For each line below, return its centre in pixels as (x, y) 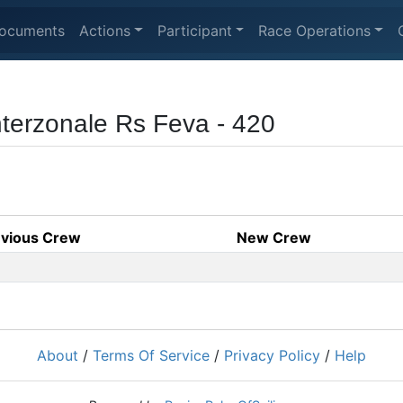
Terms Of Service (151, 355)
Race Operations (315, 30)
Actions (105, 30)
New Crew (274, 237)
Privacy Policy (272, 355)
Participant (194, 30)
